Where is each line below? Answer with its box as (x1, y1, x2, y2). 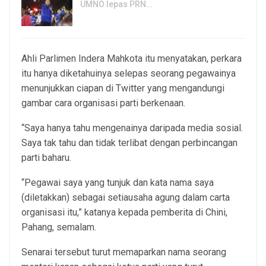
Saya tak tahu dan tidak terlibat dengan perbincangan (21, 137, 237, 148)
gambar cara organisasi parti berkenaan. (21, 97, 185, 109)
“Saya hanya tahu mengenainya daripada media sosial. (21, 122, 243, 134)
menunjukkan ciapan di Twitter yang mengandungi (21, 82, 224, 94)
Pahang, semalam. (21, 221, 96, 233)
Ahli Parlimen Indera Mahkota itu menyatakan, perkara (21, 52, 242, 64)
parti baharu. (21, 151, 71, 163)
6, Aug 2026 (80, 14, 114, 23)
